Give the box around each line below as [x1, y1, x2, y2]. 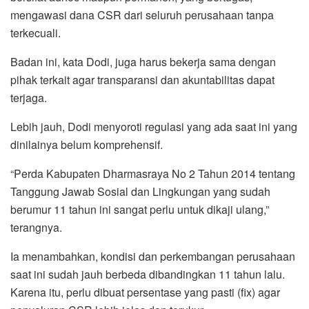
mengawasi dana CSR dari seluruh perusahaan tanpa [10, 6, 274, 23]
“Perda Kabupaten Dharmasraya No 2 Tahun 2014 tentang [10, 165, 295, 181]
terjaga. [10, 89, 47, 106]
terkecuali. [10, 24, 61, 41]
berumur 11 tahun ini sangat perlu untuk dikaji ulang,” [10, 201, 269, 217]
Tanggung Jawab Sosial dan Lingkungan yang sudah [10, 183, 270, 199]
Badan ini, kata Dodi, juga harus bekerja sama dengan [10, 53, 276, 70]
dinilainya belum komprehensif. [10, 136, 163, 152]
